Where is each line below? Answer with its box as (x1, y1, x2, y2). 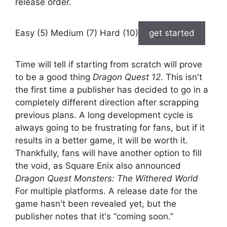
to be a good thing (15, 71, 93, 82)
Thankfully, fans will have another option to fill (15, 147, 202, 158)
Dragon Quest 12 (93, 71, 161, 82)
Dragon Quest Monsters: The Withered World (15, 173, 198, 183)
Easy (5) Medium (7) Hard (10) (15, 28, 138, 39)
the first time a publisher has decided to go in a (15, 84, 208, 95)
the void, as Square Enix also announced (15, 160, 181, 171)
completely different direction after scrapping (15, 97, 199, 107)
